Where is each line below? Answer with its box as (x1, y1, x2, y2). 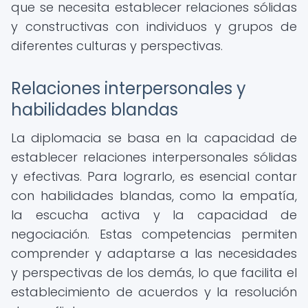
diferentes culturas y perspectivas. (11, 37, 223, 54)
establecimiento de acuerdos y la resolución (11, 283, 297, 300)
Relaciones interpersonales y (11, 77, 246, 100)
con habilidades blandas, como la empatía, (11, 187, 297, 204)
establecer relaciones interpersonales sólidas (11, 148, 297, 166)
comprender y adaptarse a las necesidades (11, 245, 297, 262)
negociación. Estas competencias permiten (11, 225, 297, 243)
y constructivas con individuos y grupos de (11, 18, 297, 35)
